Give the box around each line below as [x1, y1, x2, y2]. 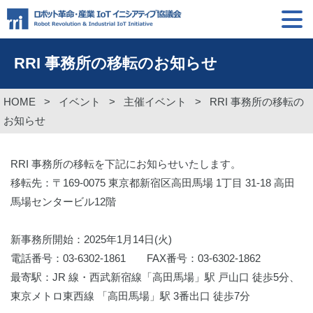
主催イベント [124, 95, 187, 108]
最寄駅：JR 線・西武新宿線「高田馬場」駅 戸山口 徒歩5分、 [10, 270, 300, 283]
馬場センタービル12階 [10, 195, 116, 208]
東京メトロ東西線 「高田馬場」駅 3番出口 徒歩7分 [10, 289, 250, 302]
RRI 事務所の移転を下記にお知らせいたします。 [10, 157, 244, 170]
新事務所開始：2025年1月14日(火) [10, 233, 172, 245]
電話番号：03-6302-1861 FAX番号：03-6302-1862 [10, 252, 263, 264]
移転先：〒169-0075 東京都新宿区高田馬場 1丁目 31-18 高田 [10, 176, 295, 189]
